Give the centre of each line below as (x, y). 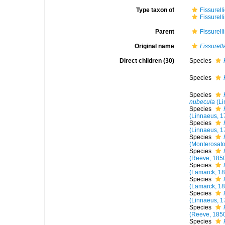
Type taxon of (155, 10)
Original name (155, 46)
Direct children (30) (147, 61)
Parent (165, 32)
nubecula (202, 102)
